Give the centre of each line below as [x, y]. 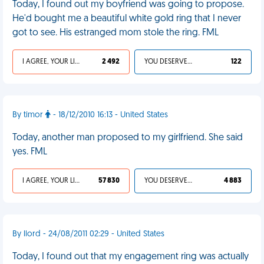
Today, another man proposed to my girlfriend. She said [128, 138]
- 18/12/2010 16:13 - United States [109, 115]
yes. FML [30, 152]
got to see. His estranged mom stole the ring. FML [115, 33]
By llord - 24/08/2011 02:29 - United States [88, 234]
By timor [29, 115]
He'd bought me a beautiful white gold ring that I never [127, 19]
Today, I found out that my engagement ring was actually [131, 257]
